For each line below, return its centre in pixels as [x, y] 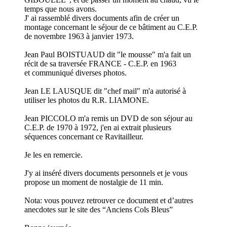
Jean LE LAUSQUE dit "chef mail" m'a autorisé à [105, 91]
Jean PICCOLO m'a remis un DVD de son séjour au [108, 119]
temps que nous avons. [61, 9]
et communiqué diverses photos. [75, 73]
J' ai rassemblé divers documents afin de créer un [102, 18]
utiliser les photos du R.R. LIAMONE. [87, 100]
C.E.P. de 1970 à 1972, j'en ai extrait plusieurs [98, 128]
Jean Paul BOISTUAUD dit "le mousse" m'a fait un [108, 55]
